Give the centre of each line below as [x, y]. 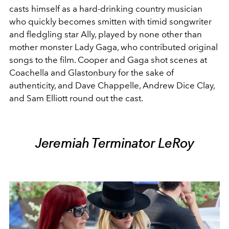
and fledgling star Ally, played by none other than [106, 34]
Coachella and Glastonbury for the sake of [91, 72]
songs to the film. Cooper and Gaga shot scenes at [108, 60]
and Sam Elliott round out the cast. [76, 98]
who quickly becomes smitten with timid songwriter [110, 21]
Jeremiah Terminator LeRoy [114, 143]
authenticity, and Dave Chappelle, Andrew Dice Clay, [112, 85]
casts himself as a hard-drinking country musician [106, 8]
